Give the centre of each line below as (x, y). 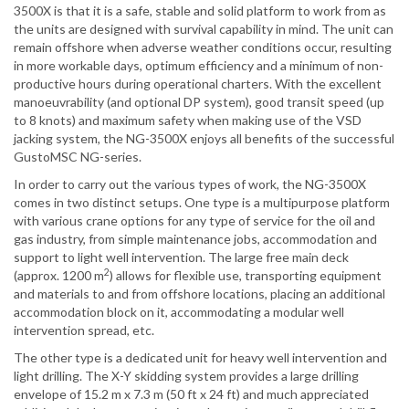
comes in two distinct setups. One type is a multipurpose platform (202, 203)
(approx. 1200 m (59, 276)
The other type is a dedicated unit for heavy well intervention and (200, 358)
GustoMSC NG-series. (78, 157)
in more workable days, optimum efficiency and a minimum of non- (199, 66)
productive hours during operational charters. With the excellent (198, 84)
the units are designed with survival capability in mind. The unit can (204, 29)
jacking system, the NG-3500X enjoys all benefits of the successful (204, 139)
